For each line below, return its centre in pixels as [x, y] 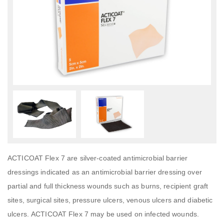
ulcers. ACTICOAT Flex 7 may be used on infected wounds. [103, 214]
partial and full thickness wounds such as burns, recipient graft [108, 186]
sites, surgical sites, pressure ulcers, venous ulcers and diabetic [110, 200]
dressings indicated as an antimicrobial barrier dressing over [105, 172]
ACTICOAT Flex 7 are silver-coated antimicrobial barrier [98, 158]
